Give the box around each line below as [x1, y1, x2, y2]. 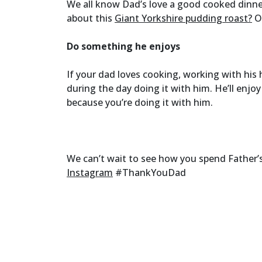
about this [67, 11, 115, 25]
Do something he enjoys [67, 39, 180, 53]
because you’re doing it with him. [67, 95, 213, 109]
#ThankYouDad [113, 166, 186, 179]
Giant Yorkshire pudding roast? [115, 11, 252, 25]
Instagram [67, 166, 113, 179]
